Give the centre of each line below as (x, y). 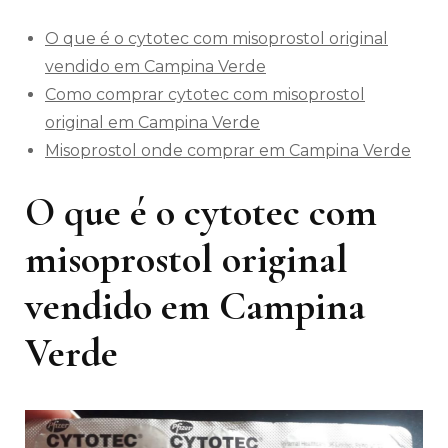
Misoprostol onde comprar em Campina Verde (228, 151)
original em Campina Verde (152, 123)
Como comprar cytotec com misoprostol (205, 95)
